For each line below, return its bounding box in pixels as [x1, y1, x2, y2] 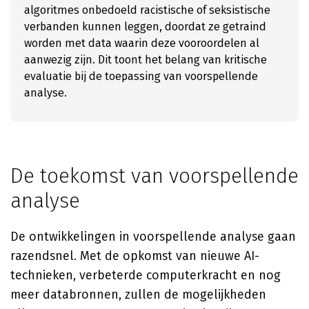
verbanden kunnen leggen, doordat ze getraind [24, 20, 266, 33]
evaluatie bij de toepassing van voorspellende [24, 70, 258, 83]
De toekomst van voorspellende [10, 163, 299, 188]
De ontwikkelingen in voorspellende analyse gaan [10, 229, 296, 244]
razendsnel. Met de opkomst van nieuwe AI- [10, 248, 259, 263]
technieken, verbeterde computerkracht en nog [10, 268, 281, 283]
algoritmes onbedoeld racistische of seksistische [24, 3, 270, 17]
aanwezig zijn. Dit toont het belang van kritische [24, 53, 267, 66]
